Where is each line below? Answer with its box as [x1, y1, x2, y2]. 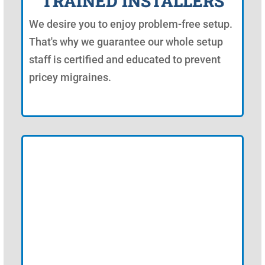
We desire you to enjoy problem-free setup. [29, 17, 232, 30]
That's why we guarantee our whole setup [29, 35, 223, 48]
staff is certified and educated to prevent [29, 53, 221, 66]
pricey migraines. [29, 70, 111, 83]
